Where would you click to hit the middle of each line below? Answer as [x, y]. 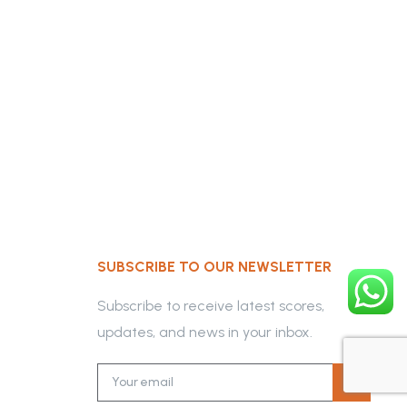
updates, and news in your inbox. [205, 332]
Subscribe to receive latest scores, [211, 306]
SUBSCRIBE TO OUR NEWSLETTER [214, 267]
